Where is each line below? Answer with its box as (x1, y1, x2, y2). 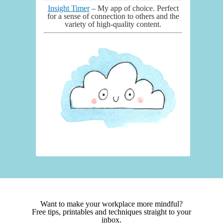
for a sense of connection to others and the (47, 11, 179, 20)
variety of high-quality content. (65, 19, 161, 28)
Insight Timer (47, 3, 90, 12)
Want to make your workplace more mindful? (40, 200, 183, 209)
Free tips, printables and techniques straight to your (32, 208, 191, 217)
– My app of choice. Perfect (89, 3, 179, 12)
